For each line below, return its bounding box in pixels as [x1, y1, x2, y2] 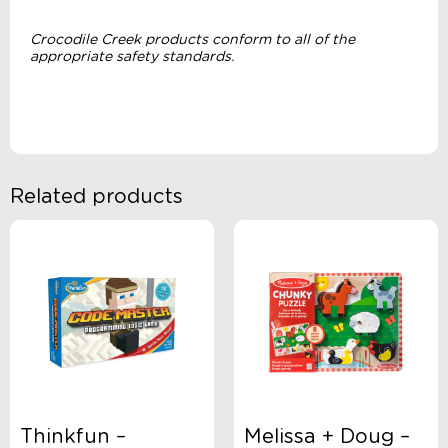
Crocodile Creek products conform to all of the [30, 33, 355, 48]
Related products [10, 187, 183, 208]
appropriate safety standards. [30, 50, 234, 65]
